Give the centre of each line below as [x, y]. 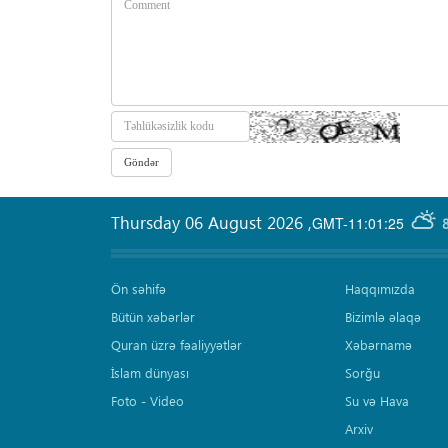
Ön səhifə [138, 289]
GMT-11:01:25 [358, 222]
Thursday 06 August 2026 [209, 222]
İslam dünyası [150, 373]
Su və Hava [376, 401]
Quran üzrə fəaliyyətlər [176, 345]
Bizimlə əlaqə [382, 317]
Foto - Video [147, 401]
